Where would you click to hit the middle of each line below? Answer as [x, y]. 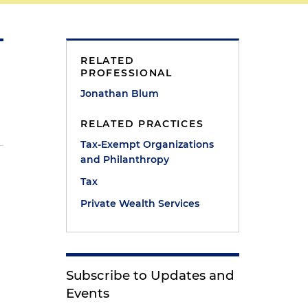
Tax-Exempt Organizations [147, 144]
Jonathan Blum [120, 93]
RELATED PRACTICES [142, 124]
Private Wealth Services [140, 203]
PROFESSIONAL [126, 73]
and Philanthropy [125, 159]
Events [88, 293]
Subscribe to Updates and [151, 275]
